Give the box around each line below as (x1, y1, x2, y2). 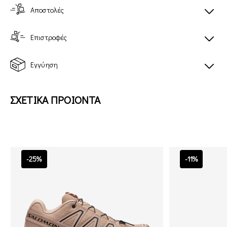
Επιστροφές (30, 32, 67, 42)
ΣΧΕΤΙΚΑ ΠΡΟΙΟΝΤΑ (10, 92, 101, 107)
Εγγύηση (30, 59, 58, 69)
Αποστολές (30, 5, 64, 15)
